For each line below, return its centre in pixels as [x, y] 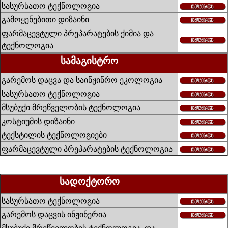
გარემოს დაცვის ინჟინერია [54, 214]
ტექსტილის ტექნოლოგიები [54, 135]
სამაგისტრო [89, 60]
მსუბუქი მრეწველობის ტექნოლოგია [71, 107]
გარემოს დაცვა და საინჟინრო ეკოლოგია [82, 80]
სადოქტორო [89, 181]
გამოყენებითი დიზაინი [45, 19]
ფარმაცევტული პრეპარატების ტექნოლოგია [87, 149]
